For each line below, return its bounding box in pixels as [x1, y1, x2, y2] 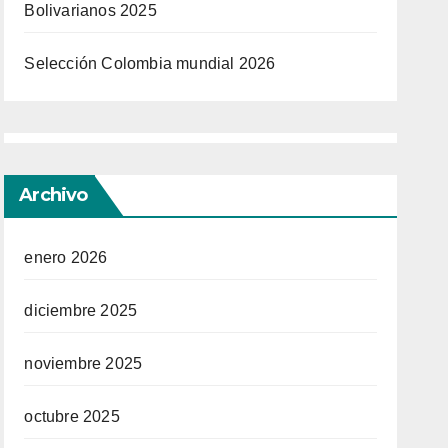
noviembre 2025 [24, 355, 143, 373]
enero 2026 [24, 249, 108, 267]
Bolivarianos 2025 [24, 2, 157, 20]
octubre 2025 [24, 408, 120, 426]
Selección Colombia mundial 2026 [24, 55, 276, 73]
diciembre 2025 [24, 302, 138, 320]
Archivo [19, 184, 88, 207]
